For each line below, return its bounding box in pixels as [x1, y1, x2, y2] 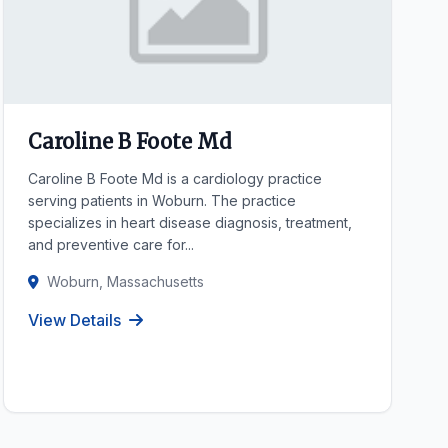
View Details [27, 310, 121, 330]
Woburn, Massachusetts [46, 273, 204, 290]
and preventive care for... [27, 236, 194, 253]
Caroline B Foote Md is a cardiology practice [27, 170, 322, 187]
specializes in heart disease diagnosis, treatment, [27, 214, 352, 231]
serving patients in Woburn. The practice [27, 192, 296, 209]
